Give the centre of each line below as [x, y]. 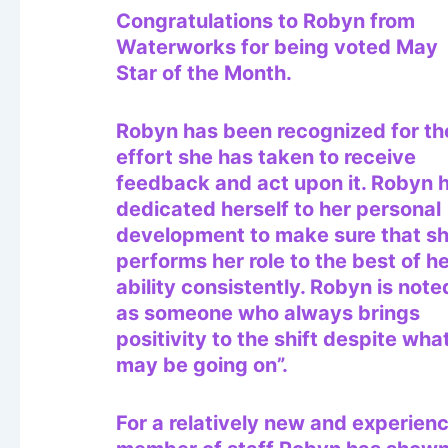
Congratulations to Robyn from [265, 20]
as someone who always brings [268, 312]
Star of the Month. [204, 72]
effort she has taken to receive [266, 156]
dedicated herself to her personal [278, 208]
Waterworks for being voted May [277, 46]
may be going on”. [202, 364]
